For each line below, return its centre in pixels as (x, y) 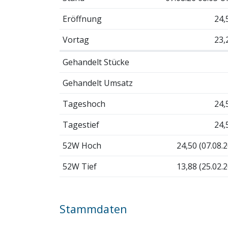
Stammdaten (93, 209)
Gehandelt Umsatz (97, 83)
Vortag (76, 39)
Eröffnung (82, 19)
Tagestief (81, 124)
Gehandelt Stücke (96, 62)
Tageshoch (84, 104)
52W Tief (79, 166)
